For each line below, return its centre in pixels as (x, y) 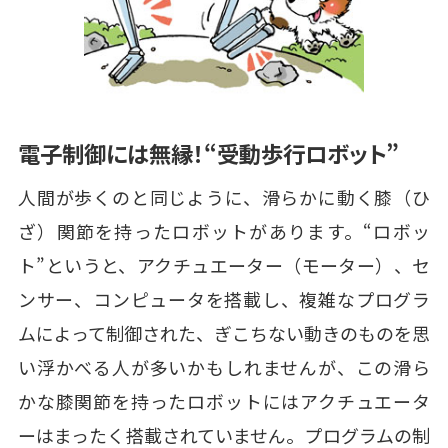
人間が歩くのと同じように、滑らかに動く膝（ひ (224, 196)
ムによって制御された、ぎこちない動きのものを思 (224, 332)
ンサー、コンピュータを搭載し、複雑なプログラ (224, 298)
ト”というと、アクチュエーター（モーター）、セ (224, 264)
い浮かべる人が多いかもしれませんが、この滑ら (224, 366)
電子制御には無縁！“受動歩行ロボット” (208, 152)
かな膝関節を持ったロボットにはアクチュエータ (224, 400)
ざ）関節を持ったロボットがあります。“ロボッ (224, 230)
